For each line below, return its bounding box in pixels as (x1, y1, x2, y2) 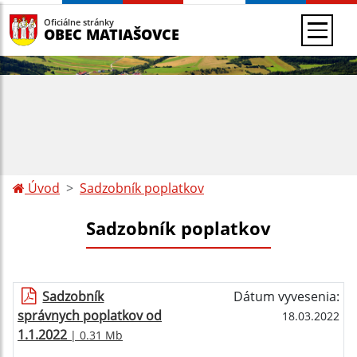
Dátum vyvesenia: (233, 288, 339, 305)
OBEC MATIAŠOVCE (44, 24, 179, 44)
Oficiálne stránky (44, 16, 114, 28)
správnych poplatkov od (18, 307, 162, 324)
